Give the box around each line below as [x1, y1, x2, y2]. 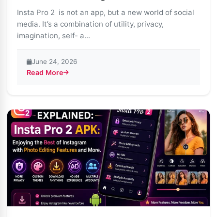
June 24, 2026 [32, 58, 77, 65]
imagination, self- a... [17, 31, 90, 40]
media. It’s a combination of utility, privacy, [17, 19, 164, 29]
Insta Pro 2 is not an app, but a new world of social [17, 8, 194, 17]
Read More [27, 68, 63, 77]
